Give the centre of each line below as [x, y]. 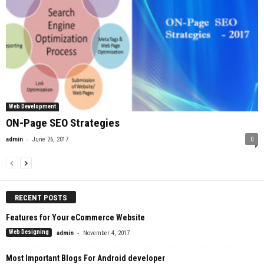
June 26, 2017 [50, 140]
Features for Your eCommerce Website [75, 217]
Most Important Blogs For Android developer [85, 258]
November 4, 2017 [106, 233]
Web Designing [29, 232]
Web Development [32, 107]
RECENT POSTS [41, 197]
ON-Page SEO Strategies [63, 123]
